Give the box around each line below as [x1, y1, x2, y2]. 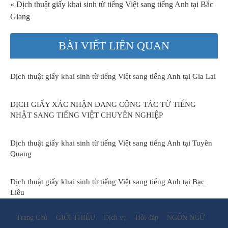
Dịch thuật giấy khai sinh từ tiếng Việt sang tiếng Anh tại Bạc [10, 178, 205, 186]
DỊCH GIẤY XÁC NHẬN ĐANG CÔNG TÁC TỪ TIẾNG [10, 100, 196, 109]
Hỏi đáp [135, 214, 158, 222]
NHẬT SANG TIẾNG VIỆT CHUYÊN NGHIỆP [10, 111, 163, 120]
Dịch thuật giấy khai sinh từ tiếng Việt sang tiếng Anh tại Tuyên [10, 139, 212, 148]
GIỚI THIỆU [56, 214, 95, 222]
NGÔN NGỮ [167, 214, 205, 222]
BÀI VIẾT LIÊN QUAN [59, 39, 169, 52]
